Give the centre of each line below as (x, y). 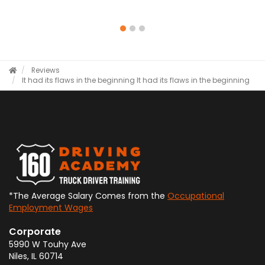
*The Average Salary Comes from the (88, 196)
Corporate (35, 232)
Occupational (196, 196)
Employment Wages (51, 208)
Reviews (46, 70)
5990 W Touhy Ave (48, 244)
